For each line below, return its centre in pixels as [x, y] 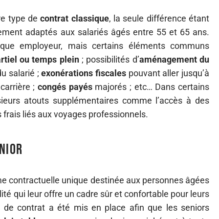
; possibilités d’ [109, 59]
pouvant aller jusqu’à [168, 73]
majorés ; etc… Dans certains [151, 87]
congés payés [65, 87]
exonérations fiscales [84, 73]
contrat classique [75, 18]
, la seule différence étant [159, 18]
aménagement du [174, 59]
